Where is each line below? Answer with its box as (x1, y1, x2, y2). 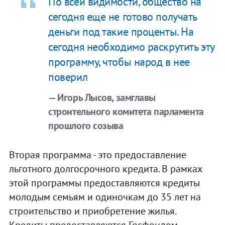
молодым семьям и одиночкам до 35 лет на (9, 190, 201, 203)
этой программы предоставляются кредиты (9, 176, 200, 189)
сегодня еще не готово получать (48, 9, 197, 24)
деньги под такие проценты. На (48, 24, 194, 39)
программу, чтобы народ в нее (48, 54, 190, 69)
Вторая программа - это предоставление (9, 148, 186, 161)
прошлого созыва (48, 119, 124, 132)
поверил (48, 69, 88, 84)
